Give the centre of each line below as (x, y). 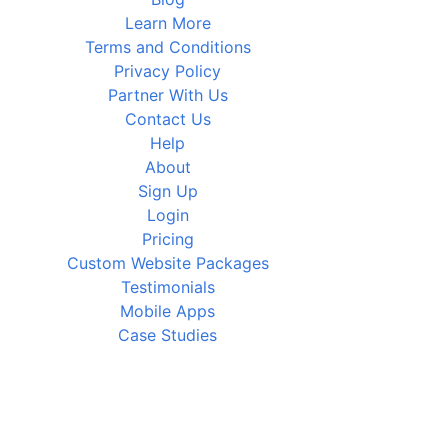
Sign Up (167, 191)
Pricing (167, 239)
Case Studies (168, 335)
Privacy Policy (168, 71)
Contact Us (167, 119)
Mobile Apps (168, 311)
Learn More (167, 23)
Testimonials (167, 287)
